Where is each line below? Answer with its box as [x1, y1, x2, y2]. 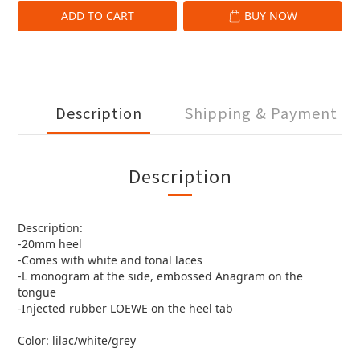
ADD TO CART [60, 8, 134, 23]
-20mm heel [18, 236, 82, 252]
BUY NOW [244, 8, 297, 23]
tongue [18, 284, 56, 300]
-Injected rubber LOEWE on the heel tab [18, 301, 233, 316]
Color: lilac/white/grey [18, 333, 136, 348]
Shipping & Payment [185, 102, 337, 123]
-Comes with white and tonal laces [18, 252, 202, 268]
